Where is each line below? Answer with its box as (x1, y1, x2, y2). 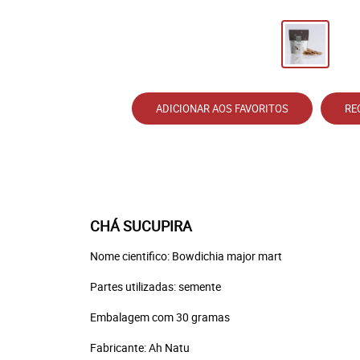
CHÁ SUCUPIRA (90, 216, 192, 235)
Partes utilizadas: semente (90, 279, 221, 294)
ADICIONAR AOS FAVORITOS (156, 101, 288, 116)
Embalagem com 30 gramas (90, 309, 230, 325)
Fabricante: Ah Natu (90, 340, 190, 355)
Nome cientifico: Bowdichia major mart (90, 248, 282, 264)
